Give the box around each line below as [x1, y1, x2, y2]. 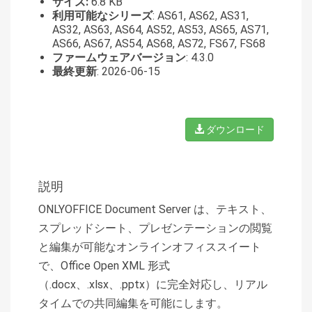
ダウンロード [204, 123, 265, 135]
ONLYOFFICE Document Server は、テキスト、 [38, 202, 272, 216]
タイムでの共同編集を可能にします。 [38, 296, 228, 310]
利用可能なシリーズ [52, 8, 153, 22]
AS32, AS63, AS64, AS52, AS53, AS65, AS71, [52, 22, 269, 36]
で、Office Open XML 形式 [38, 258, 170, 272]
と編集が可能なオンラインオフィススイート [38, 240, 261, 253]
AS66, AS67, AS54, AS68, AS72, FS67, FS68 [52, 36, 265, 50]
